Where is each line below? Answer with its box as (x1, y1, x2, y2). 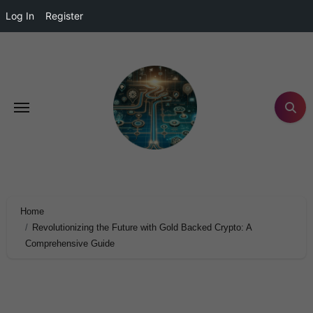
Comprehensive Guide (24, 238, 115, 249)
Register (45, 10, 83, 22)
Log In (6, 10, 34, 22)
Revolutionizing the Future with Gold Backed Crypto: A (32, 221, 252, 233)
